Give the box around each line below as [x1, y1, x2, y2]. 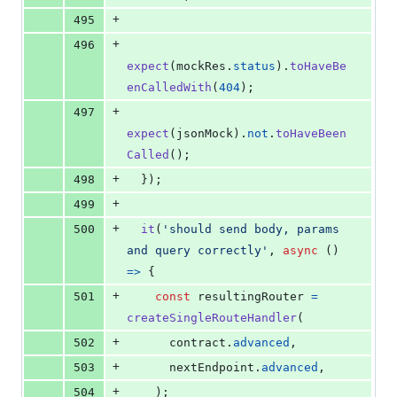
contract [169, 336, 226, 350]
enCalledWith [127, 81, 212, 95]
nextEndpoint [169, 361, 254, 375]
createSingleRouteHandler [127, 311, 297, 325]
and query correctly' [127, 244, 269, 258]
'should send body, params [162, 222, 339, 237]
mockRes [176, 59, 226, 74]
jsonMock [176, 127, 233, 141]
